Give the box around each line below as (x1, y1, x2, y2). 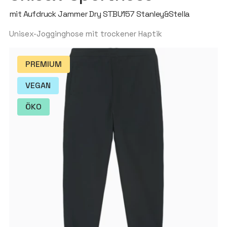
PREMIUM (25, 59, 62, 69)
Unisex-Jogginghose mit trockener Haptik (9, 29, 162, 39)
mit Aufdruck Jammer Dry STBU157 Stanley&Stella (9, 9, 190, 19)
